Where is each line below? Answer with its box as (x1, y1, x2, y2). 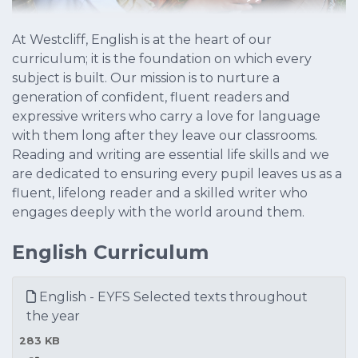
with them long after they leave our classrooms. (12, 128, 317, 144)
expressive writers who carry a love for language (12, 109, 320, 125)
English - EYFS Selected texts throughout (36, 289, 308, 305)
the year (26, 308, 80, 324)
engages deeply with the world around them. (12, 205, 304, 221)
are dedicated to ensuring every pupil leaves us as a (12, 166, 342, 182)
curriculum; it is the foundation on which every (12, 51, 312, 67)
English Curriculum (12, 241, 209, 265)
